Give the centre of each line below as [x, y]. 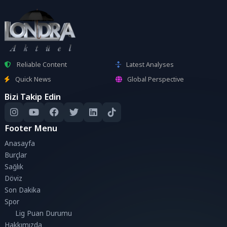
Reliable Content [42, 65]
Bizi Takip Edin [33, 96]
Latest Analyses [150, 65]
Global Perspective [156, 79]
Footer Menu [31, 128]
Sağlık [14, 167]
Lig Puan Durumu [44, 214]
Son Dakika [23, 190]
